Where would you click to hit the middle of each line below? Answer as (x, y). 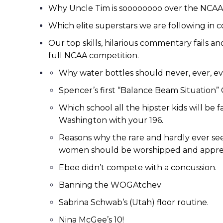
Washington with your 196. (112, 120)
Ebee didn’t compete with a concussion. (139, 167)
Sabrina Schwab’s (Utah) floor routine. (135, 202)
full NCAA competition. (95, 56)
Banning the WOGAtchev (111, 185)
